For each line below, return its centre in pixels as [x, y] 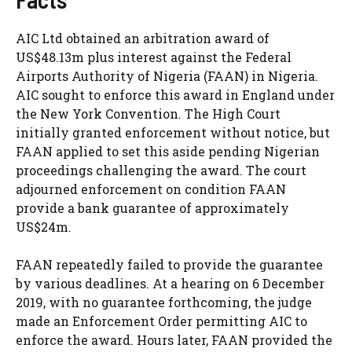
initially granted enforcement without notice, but [173, 133]
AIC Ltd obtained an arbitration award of [143, 38]
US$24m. [44, 227]
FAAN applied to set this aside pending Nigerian [168, 152]
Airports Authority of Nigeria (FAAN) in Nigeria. [167, 76]
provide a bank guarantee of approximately [152, 208]
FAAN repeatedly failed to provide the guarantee [169, 265]
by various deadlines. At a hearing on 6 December [170, 284]
